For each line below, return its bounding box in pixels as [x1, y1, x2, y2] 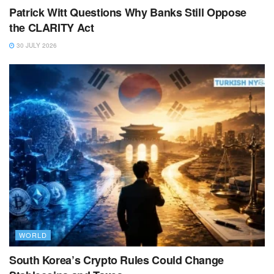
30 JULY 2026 [15, 40, 57, 50]
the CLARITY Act [9, 19, 94, 35]
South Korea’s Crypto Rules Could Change [9, 252, 224, 268]
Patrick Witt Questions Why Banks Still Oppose [9, 4, 246, 20]
